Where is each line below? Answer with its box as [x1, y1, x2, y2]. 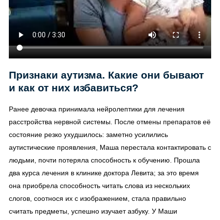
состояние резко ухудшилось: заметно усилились [9, 131, 168, 139]
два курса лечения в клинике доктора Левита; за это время [9, 169, 199, 177]
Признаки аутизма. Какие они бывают [9, 69, 204, 81]
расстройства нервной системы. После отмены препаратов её [9, 118, 211, 126]
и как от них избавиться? [9, 82, 138, 93]
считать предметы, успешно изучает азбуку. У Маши [9, 207, 177, 216]
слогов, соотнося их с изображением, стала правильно [9, 194, 186, 203]
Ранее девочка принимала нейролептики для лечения [9, 105, 185, 113]
